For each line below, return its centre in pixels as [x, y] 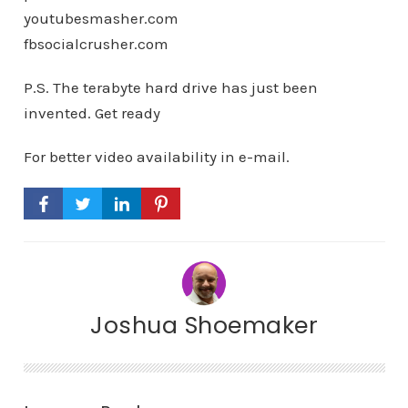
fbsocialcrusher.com [96, 44]
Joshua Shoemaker [204, 325]
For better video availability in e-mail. [156, 157]
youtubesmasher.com [101, 18]
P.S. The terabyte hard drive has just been [170, 87]
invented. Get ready [92, 113]
